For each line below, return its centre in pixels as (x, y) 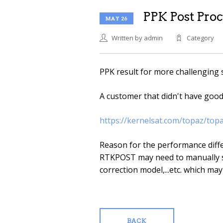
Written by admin (137, 38)
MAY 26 (116, 18)
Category (200, 38)
